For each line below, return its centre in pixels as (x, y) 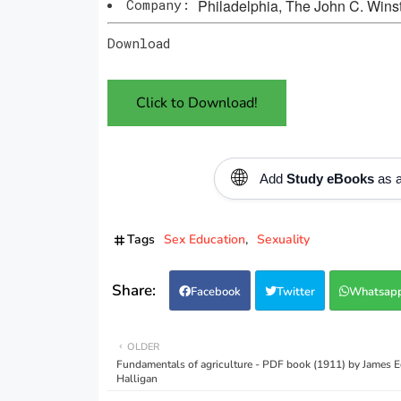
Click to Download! (196, 102)
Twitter (295, 291)
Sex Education (204, 239)
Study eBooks (330, 178)
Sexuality (283, 239)
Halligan (137, 378)
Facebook (215, 291)
